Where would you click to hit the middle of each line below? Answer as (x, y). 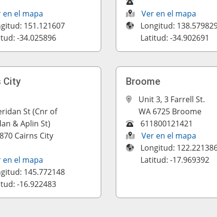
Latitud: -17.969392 (175, 160)
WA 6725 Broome (170, 111)
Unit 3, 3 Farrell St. (171, 99)
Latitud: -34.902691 (175, 38)
